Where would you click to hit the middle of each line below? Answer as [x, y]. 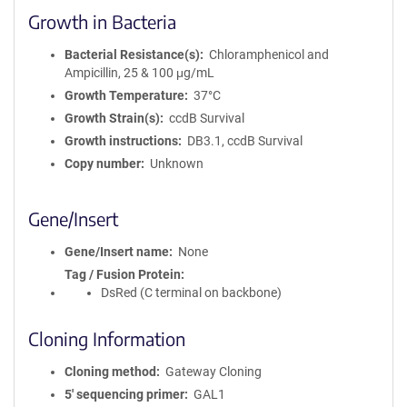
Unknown [176, 164]
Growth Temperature [124, 95]
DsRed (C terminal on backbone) [191, 293]
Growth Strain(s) [112, 118]
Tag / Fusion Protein [123, 274]
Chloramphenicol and [268, 55]
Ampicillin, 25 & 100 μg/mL [139, 73]
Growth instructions [121, 141]
